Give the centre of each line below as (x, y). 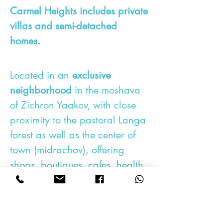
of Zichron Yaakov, (52, 105)
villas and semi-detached (63, 26)
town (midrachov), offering (67, 150)
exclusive (91, 75)
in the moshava (106, 90)
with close (114, 105)
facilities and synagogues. (66, 180)
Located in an (41, 75)
